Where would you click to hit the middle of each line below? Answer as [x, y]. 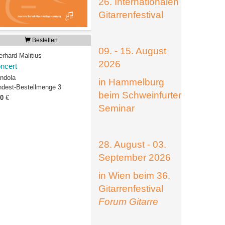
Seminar [117, 108]
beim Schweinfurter [140, 95]
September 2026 [135, 157]
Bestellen [44, 40]
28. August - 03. [132, 144]
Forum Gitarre [128, 202]
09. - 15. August [132, 51]
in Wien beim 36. [134, 176]
